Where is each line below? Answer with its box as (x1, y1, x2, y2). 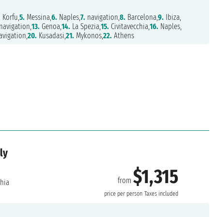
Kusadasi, (36, 31, 66, 41)
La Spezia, (70, 22, 101, 31)
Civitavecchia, (108, 22, 150, 31)
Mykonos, (74, 31, 103, 41)
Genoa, (39, 22, 62, 31)
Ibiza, (163, 13, 181, 22)
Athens (111, 31, 134, 41)
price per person (104, 189, 143, 198)
